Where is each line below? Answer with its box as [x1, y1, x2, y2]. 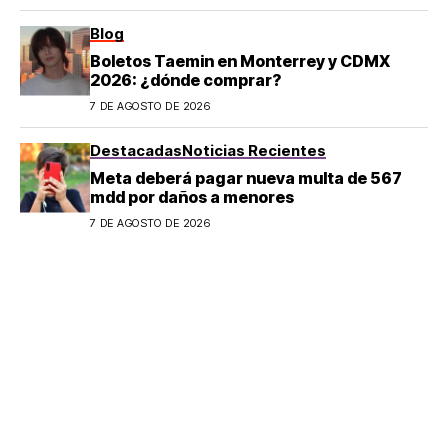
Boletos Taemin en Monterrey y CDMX [90, 50, 390, 71]
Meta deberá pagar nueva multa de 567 [90, 167, 402, 188]
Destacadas [90, 140, 182, 160]
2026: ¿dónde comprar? [90, 69, 281, 90]
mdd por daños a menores [90, 186, 294, 207]
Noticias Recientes [182, 140, 326, 160]
